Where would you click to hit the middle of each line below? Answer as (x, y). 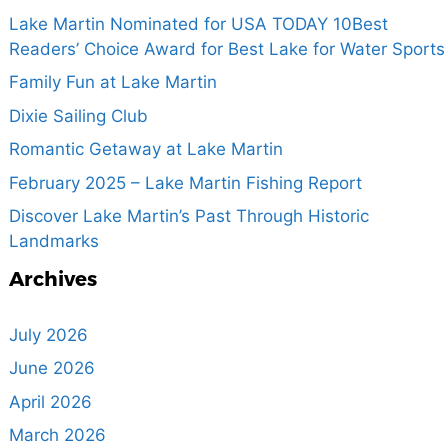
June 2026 (51, 368)
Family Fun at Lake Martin (112, 82)
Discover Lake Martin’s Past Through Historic (188, 216)
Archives (52, 277)
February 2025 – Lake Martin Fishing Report (185, 182)
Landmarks (53, 241)
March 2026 (57, 435)
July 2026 (48, 334)
